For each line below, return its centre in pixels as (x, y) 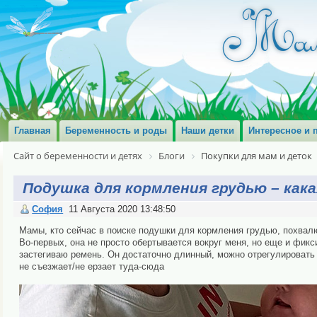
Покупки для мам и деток (257, 156)
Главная (33, 131)
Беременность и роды (116, 131)
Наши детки (208, 131)
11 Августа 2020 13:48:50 (122, 209)
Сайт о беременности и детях (78, 156)
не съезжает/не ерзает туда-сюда (91, 266)
